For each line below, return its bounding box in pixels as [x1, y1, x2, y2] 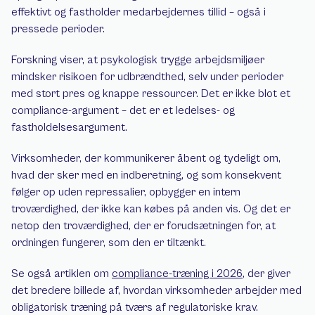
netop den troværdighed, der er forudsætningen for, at [11, 219, 276, 232]
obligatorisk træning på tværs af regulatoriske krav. [11, 301, 258, 314]
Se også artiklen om [11, 267, 112, 280]
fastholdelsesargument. [11, 121, 127, 134]
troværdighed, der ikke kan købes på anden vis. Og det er [11, 202, 290, 215]
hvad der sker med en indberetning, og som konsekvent [11, 169, 281, 181]
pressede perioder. [11, 22, 105, 35]
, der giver [243, 267, 290, 280]
